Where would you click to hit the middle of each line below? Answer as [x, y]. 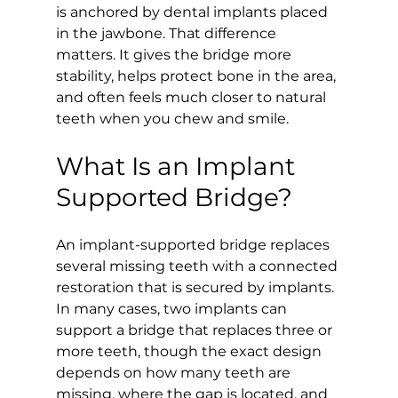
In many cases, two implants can [173, 308]
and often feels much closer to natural [192, 97]
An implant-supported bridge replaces [194, 244]
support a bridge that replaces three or [195, 330]
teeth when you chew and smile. [172, 118]
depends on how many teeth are [175, 372]
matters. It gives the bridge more [175, 54]
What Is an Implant [178, 166]
